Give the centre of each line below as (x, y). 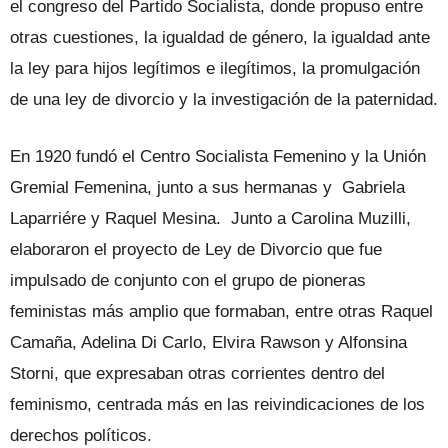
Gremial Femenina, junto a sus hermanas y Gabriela (207, 187)
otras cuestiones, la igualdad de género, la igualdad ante (220, 37)
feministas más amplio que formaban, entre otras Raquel (221, 311)
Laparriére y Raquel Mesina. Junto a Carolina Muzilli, (210, 218)
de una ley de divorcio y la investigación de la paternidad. (224, 99)
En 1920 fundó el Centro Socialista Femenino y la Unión (218, 156)
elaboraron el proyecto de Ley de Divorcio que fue (196, 249)
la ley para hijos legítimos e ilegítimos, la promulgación (215, 68)
